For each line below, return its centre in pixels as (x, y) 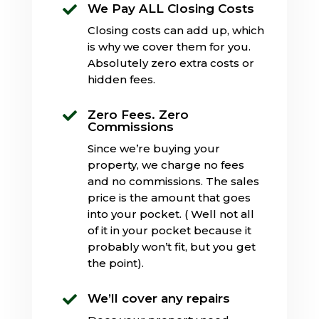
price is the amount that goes (169, 197)
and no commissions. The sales (173, 181)
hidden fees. (121, 79)
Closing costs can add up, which (176, 30)
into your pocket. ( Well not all (171, 214)
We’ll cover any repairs (158, 298)
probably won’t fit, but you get (171, 246)
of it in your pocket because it (169, 230)
